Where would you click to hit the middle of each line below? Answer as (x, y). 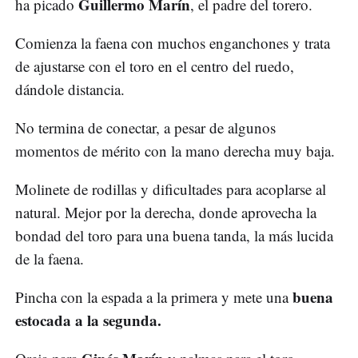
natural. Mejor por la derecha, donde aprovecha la (166, 213)
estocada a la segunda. (88, 320)
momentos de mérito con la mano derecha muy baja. (177, 151)
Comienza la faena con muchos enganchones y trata (173, 43)
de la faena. (52, 259)
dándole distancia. (72, 89)
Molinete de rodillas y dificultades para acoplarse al (171, 189)
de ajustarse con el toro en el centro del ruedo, (155, 66)
